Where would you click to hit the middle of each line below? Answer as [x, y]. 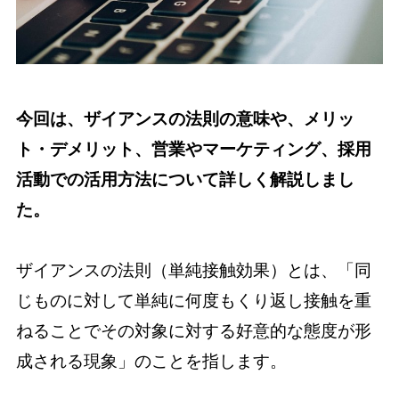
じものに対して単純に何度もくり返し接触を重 [193, 301]
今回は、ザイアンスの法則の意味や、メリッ [185, 118]
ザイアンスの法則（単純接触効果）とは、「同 [193, 271]
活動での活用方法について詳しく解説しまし [185, 179]
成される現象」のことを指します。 [151, 362]
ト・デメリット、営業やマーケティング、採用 [193, 149]
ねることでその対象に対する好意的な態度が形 [193, 331]
